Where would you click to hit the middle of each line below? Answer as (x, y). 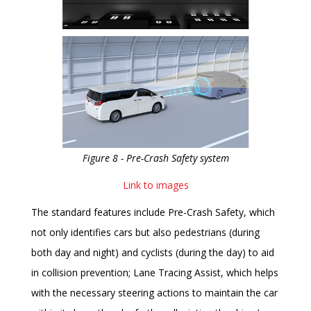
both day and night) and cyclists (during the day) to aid (153, 252)
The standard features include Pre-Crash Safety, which (153, 212)
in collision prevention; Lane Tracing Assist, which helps (155, 272)
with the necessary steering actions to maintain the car (154, 292)
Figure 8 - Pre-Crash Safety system (155, 158)
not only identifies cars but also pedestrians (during (145, 232)
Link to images (155, 185)
